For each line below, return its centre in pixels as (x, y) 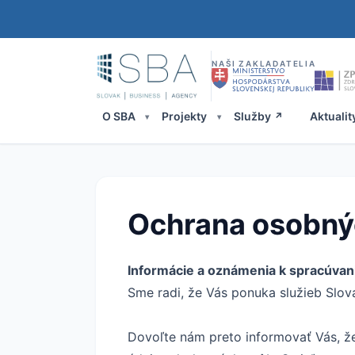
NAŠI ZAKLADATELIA (264, 63)
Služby (252, 116)
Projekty (185, 116)
